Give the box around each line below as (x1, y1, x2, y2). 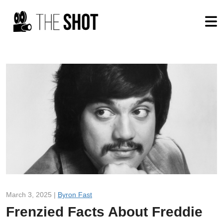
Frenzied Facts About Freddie (6, 204, 203, 220)
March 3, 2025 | (6, 190, 58, 199)
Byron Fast (58, 190, 92, 199)
